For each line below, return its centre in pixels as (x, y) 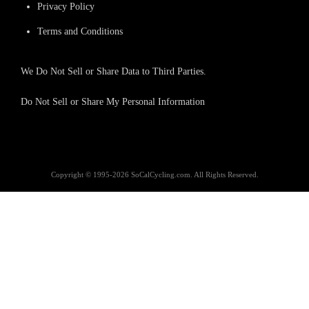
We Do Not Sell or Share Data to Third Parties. (113, 71)
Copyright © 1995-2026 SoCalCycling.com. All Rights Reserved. (154, 174)
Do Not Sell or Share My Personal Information (113, 101)
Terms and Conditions (80, 31)
